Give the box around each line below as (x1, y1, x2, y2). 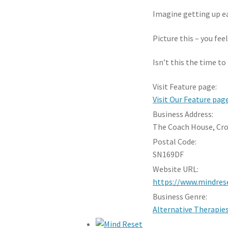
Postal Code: (153, 136, 197, 147)
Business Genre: (153, 191, 208, 202)
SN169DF (153, 149, 184, 160)
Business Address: (153, 109, 214, 120)
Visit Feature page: (153, 81, 217, 92)
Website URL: (153, 164, 199, 175)
